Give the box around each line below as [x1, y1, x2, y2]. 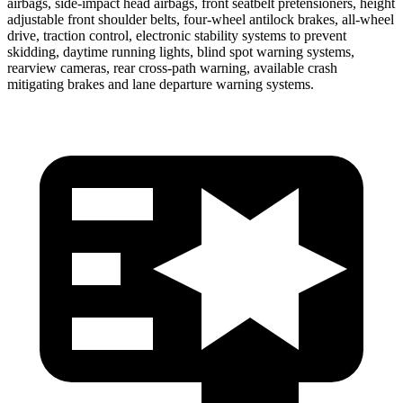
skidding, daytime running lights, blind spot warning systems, [7, 43, 354, 59]
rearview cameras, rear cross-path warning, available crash [7, 59, 337, 76]
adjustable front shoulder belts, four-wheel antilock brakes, [7, 11, 342, 27]
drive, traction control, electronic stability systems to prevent [7, 27, 346, 43]
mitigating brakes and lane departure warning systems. [7, 76, 314, 92]
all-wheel [342, 11, 394, 27]
